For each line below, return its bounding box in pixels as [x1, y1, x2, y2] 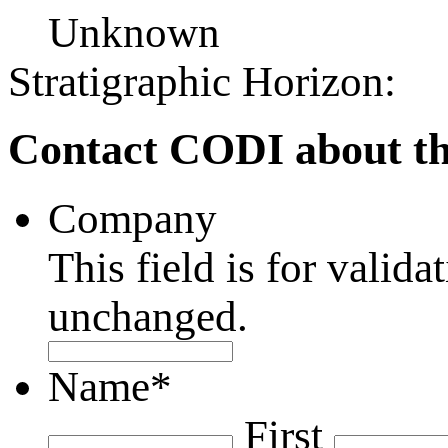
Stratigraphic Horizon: [8, 57, 396, 105]
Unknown [48, 8, 220, 56]
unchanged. [48, 292, 248, 340]
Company [48, 194, 217, 242]
